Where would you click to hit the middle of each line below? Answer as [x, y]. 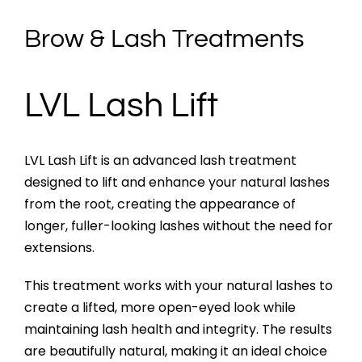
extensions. [59, 248]
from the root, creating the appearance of [160, 204]
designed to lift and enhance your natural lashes [177, 183]
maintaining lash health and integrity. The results [178, 330]
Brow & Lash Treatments [164, 38]
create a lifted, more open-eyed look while [160, 308]
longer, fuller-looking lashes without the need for [178, 226]
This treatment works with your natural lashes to [178, 286]
